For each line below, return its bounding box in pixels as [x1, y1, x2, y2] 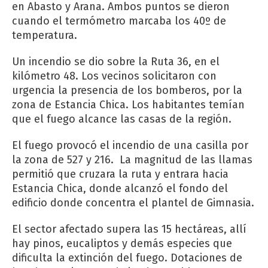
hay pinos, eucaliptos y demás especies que [12, 237, 232, 251]
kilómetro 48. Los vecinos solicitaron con [12, 69, 217, 83]
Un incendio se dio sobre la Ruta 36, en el [12, 55, 220, 69]
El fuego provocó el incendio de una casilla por [12, 139, 248, 153]
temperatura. [12, 29, 77, 42]
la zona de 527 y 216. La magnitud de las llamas [12, 153, 252, 167]
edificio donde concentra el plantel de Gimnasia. [12, 196, 254, 210]
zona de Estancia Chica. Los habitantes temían [12, 98, 245, 112]
